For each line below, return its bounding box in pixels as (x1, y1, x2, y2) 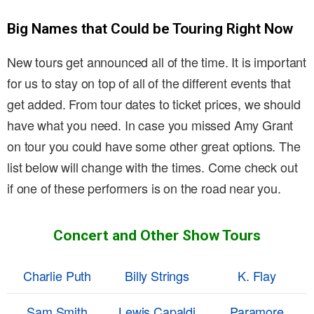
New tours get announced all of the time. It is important (7, 53, 307, 71)
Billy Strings (125, 266, 189, 285)
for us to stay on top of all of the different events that (7, 74, 291, 93)
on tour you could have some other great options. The (7, 137, 301, 156)
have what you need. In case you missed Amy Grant (7, 116, 294, 135)
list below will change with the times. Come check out (7, 158, 298, 177)
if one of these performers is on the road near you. (7, 179, 281, 198)
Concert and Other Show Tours (53, 227, 261, 245)
